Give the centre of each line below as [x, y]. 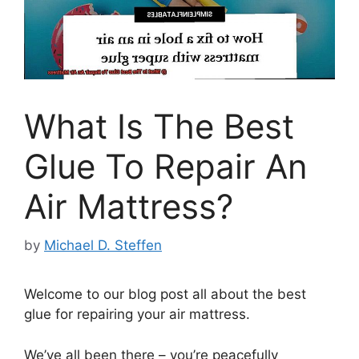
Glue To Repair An [166, 166]
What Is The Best [159, 126]
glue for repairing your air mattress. [137, 315]
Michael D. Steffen [103, 246]
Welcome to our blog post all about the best [165, 294]
